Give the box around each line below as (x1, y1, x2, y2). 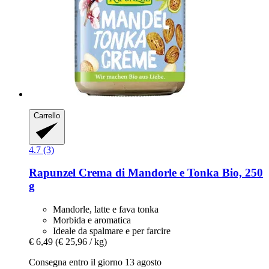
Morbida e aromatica (53, 214, 131, 225)
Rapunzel (29, 166, 76, 180)
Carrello (34, 111, 60, 121)
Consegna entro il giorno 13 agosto (29, 256, 162, 267)
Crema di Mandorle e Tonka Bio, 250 (76, 166, 263, 180)
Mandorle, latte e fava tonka (53, 204, 159, 214)
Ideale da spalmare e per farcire (53, 225, 171, 236)
